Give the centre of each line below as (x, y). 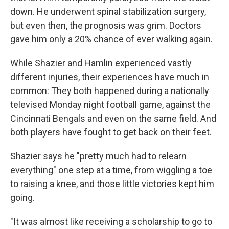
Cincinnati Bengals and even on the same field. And (113, 118)
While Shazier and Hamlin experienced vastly (101, 63)
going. (22, 198)
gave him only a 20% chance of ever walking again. (111, 39)
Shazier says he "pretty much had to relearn (98, 156)
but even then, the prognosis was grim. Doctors (106, 25)
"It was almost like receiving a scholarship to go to (111, 222)
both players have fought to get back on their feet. (111, 132)
